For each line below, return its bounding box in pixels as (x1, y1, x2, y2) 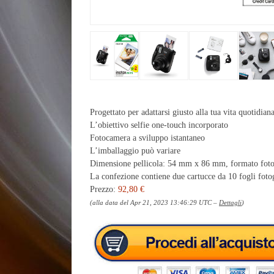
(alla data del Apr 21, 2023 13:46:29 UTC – (90, 199, 219, 206)
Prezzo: (90, 185, 118, 194)
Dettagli (219, 199, 242, 206)
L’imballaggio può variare (90, 146, 180, 155)
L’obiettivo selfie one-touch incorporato (90, 120, 228, 130)
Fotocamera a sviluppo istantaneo (90, 133, 205, 143)
